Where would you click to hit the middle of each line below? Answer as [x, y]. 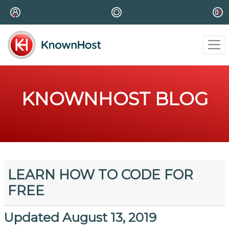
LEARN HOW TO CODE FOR [101, 175]
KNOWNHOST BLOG [114, 99]
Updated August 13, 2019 [80, 217]
